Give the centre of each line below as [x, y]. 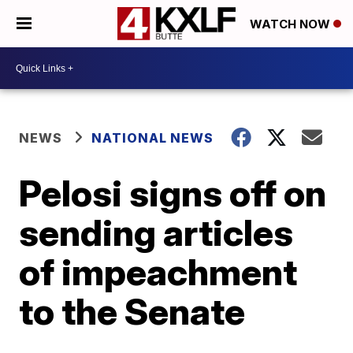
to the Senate [132, 311]
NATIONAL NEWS [153, 138]
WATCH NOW [292, 24]
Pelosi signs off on [173, 193]
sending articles [156, 232]
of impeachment [158, 272]
